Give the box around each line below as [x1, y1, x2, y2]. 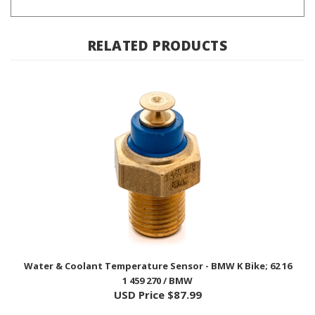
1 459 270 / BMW [122, 254, 193, 267]
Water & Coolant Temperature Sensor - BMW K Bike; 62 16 [23, 239, 292, 252]
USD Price [113, 267, 165, 282]
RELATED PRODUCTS [87, 16, 228, 35]
